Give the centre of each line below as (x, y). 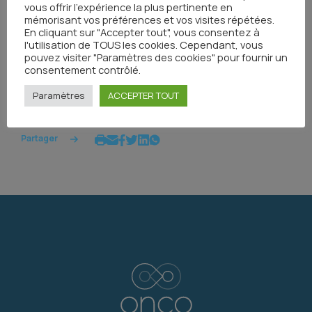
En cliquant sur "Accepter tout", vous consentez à (142, 32)
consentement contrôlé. (83, 70)
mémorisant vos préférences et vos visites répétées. (149, 19)
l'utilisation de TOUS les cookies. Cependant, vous (144, 45)
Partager (40, 139)
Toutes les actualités (216, 77)
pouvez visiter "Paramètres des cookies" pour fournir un (156, 57)
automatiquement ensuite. (89, 13)
